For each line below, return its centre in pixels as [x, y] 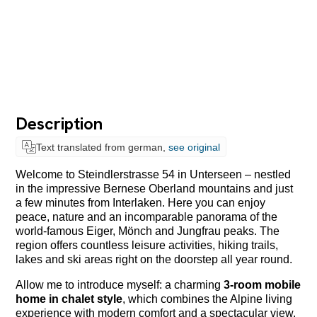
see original [194, 147]
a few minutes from [64, 202]
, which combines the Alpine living [208, 299]
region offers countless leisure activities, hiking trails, [147, 245]
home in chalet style [69, 299]
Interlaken [138, 202]
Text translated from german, [102, 147]
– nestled [267, 174]
